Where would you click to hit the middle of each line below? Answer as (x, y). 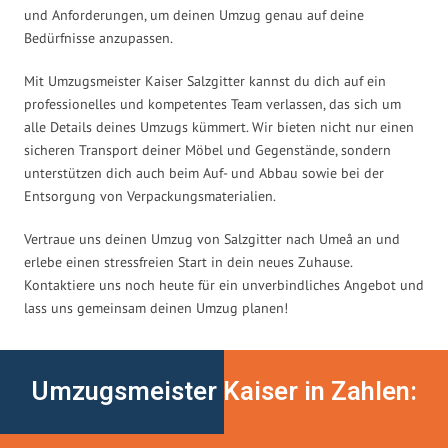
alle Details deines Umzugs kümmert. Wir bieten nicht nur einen (219, 126)
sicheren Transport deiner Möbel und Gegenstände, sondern (207, 149)
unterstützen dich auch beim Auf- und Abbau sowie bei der (204, 172)
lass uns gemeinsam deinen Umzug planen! (156, 307)
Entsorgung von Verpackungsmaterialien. (150, 195)
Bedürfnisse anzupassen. (98, 37)
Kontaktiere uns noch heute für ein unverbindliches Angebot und (224, 284)
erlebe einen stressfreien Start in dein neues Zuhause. (188, 261)
